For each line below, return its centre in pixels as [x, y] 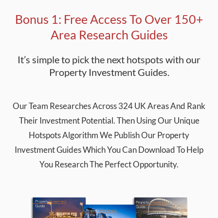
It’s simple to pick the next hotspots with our [109, 59]
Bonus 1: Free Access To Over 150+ [109, 19]
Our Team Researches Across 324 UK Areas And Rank [109, 106]
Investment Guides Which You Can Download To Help [109, 149]
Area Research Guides [109, 34]
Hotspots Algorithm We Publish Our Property [109, 135]
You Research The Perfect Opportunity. [109, 164]
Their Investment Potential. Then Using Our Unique [109, 120]
